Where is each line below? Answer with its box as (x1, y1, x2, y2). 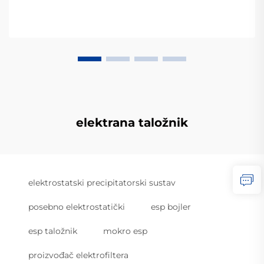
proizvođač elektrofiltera (28, 250, 128, 260)
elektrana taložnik (76, 115, 188, 130)
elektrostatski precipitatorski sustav (28, 177, 176, 188)
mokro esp (103, 226, 147, 236)
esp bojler (151, 202, 191, 212)
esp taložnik (28, 226, 77, 236)
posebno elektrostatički (28, 202, 125, 212)
